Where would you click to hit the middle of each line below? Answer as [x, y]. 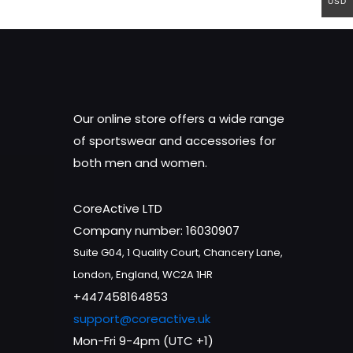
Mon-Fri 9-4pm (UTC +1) [143, 341]
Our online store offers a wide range [179, 119]
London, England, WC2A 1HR [143, 275]
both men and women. [140, 163]
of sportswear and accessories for [175, 141]
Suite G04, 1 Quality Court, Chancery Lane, [178, 253]
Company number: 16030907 [156, 230]
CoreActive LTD [118, 208]
